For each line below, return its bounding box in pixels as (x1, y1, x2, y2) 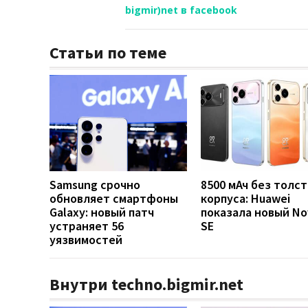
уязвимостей (49, 231, 122, 247)
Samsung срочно (49, 176, 140, 192)
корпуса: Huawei (201, 190, 290, 206)
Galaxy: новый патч (49, 203, 154, 220)
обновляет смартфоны (49, 190, 178, 206)
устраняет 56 (49, 217, 124, 234)
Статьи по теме (49, 41, 166, 63)
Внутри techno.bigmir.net (49, 273, 243, 295)
